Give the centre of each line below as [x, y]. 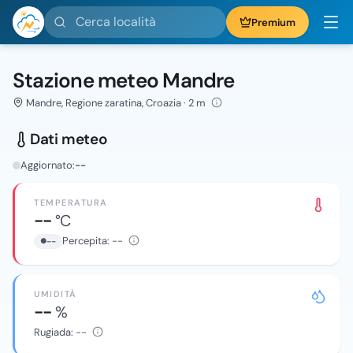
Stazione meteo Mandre [124, 80]
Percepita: [87, 241]
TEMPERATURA [71, 203]
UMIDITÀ [56, 294]
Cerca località [82, 14]
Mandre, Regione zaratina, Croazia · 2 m [116, 103]
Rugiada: [55, 333]
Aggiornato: [48, 165]
